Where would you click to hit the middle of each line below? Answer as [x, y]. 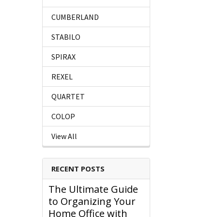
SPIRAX [63, 57]
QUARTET [68, 97]
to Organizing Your [92, 201]
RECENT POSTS [78, 169]
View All [64, 136]
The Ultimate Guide [93, 189]
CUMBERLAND [75, 17]
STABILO [66, 37]
